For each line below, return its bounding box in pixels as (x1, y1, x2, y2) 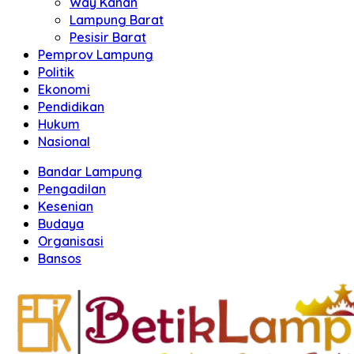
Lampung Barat (70, 12, 164, 28)
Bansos (38, 250, 81, 266)
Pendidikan (38, 99, 104, 115)
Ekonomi (38, 81, 90, 97)
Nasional (38, 134, 90, 149)
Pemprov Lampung (38, 47, 153, 62)
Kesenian (38, 198, 93, 214)
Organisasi (38, 233, 104, 249)
